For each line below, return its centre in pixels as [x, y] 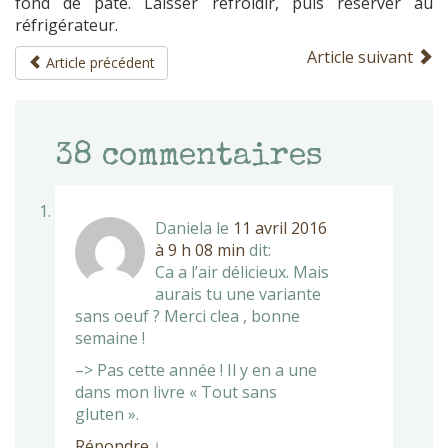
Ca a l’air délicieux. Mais [242, 271]
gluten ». [107, 413]
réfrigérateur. [66, 24]
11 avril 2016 [280, 227]
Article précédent [98, 62]
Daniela [183, 227]
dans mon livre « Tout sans [176, 391]
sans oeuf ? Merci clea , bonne [187, 315]
